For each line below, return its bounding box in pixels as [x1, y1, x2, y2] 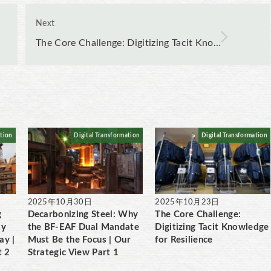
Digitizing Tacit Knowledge [155, 223, 269, 232]
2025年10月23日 [155, 198, 220, 206]
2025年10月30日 [27, 198, 93, 206]
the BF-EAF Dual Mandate [27, 223, 139, 232]
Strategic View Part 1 [27, 248, 119, 257]
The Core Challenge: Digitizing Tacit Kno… [36, 38, 221, 48]
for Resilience [155, 235, 213, 244]
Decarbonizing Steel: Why [27, 210, 139, 219]
